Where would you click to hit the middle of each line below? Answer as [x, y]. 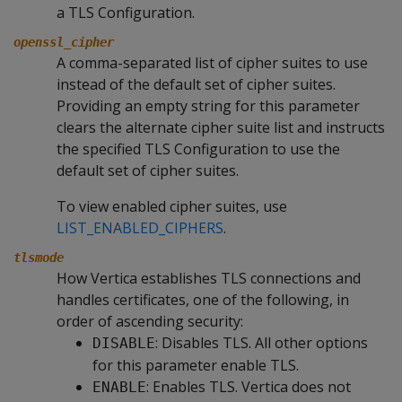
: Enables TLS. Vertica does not [249, 387]
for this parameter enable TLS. [196, 365]
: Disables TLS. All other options [262, 343]
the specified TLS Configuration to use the [198, 149]
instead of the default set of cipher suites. [196, 84]
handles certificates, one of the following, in [203, 300]
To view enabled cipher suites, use [172, 206]
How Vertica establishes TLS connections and [209, 278]
